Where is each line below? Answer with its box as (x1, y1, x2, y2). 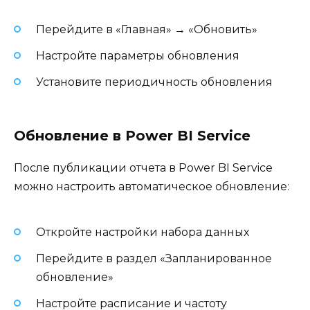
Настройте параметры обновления (36, 48, 239, 62)
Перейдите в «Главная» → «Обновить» (36, 22, 257, 36)
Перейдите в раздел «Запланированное (36, 251, 272, 265)
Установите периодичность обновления (36, 75, 273, 89)
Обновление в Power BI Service (14, 127, 250, 145)
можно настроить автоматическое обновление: (14, 180, 289, 194)
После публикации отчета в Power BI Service (14, 161, 273, 175)
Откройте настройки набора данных (36, 225, 249, 239)
